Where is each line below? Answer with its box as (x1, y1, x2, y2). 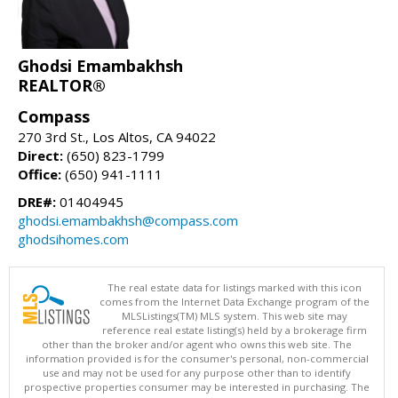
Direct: (18, 146, 63, 164)
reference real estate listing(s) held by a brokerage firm (102, 322, 367, 337)
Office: (18, 164, 61, 183)
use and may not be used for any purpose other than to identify (43, 365, 351, 379)
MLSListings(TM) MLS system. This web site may (122, 308, 347, 322)
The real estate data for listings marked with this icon (107, 280, 362, 294)
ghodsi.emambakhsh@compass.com (18, 211, 238, 229)
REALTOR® (18, 74, 106, 96)
